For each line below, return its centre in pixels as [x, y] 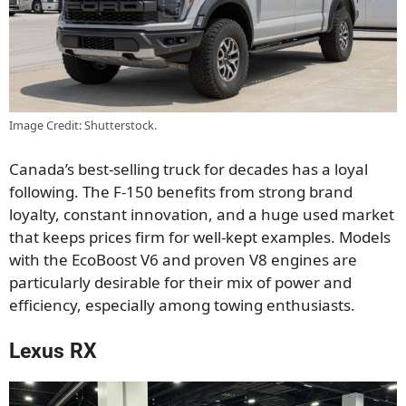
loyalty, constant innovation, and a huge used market [202, 214]
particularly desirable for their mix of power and [180, 282]
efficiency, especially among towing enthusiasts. [182, 304]
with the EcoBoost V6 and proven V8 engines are [183, 259]
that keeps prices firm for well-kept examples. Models [200, 237]
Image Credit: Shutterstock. [83, 126]
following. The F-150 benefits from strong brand [181, 191]
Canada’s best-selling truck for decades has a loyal [188, 169]
